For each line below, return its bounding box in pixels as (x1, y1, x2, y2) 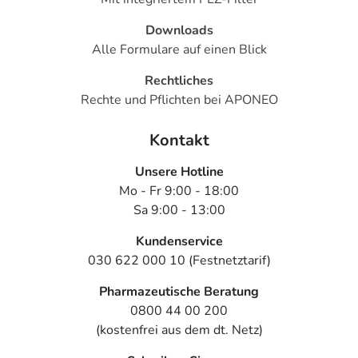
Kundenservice (135, 233, 223, 251)
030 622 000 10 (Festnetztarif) (87, 252, 271, 270)
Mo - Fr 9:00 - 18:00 (119, 182, 239, 201)
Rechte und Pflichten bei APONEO (80, 90, 278, 109)
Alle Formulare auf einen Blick (91, 40, 267, 58)
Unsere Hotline (134, 163, 224, 181)
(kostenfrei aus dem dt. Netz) (95, 321, 263, 340)
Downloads (145, 21, 213, 39)
